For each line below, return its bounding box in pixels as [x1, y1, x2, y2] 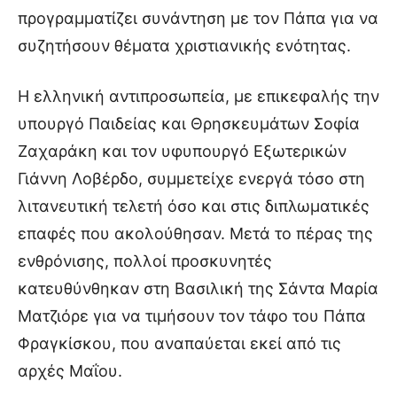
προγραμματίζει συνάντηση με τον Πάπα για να [18, 8, 378, 27]
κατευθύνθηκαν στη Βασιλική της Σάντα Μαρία [18, 278, 378, 298]
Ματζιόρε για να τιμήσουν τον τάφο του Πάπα [18, 306, 366, 325]
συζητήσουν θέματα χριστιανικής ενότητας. [18, 35, 351, 55]
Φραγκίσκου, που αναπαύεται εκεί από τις [18, 333, 341, 353]
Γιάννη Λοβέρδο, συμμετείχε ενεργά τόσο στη [18, 168, 365, 188]
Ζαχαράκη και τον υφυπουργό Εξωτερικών [18, 141, 346, 160]
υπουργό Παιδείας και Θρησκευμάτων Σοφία [18, 113, 360, 133]
